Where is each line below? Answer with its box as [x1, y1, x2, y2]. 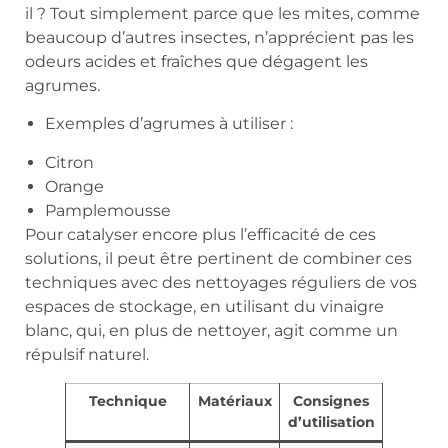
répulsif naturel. [25, 345, 149, 365]
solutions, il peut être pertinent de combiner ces [25, 249, 412, 269]
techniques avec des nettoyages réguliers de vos [25, 273, 417, 293]
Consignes [293, 392, 369, 411]
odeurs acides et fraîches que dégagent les [25, 52, 368, 72]
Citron [45, 153, 94, 173]
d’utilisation [287, 413, 375, 432]
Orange [45, 177, 104, 197]
